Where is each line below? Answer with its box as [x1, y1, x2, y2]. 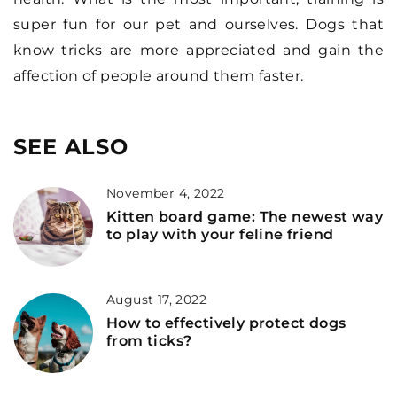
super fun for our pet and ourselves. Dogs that [13, 15, 384, 33]
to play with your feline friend [106, 225, 334, 243]
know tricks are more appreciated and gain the [13, 41, 384, 58]
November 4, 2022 [106, 184, 225, 201]
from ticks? [106, 331, 192, 349]
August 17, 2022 [106, 291, 206, 307]
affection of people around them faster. [13, 66, 304, 84]
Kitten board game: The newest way [106, 207, 384, 225]
